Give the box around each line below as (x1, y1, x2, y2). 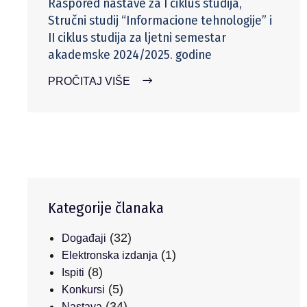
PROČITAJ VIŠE (48, 75, 130, 87)
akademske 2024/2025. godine (48, 46, 212, 62)
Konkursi (62, 284, 105, 296)
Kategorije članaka (48, 199, 164, 218)
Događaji (62, 232, 106, 245)
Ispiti (62, 267, 84, 279)
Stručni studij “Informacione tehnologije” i (48, 12, 272, 28)
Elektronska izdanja (62, 249, 158, 262)
